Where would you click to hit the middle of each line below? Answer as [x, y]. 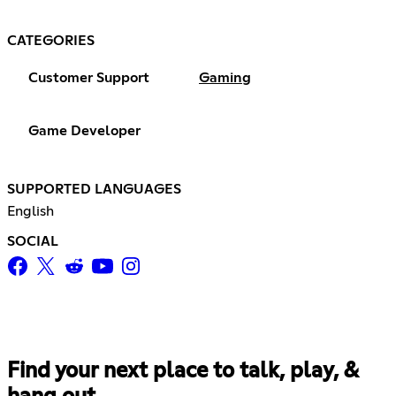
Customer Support [89, 77]
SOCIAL [33, 241]
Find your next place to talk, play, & [183, 371]
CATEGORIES [51, 40]
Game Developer [84, 130]
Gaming [225, 77]
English [30, 211]
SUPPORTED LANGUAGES [94, 189]
